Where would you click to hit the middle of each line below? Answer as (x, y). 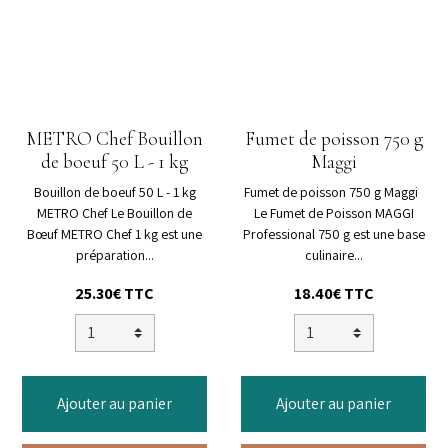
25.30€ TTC (114, 294)
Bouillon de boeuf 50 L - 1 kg (114, 192)
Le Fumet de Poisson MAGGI (333, 213)
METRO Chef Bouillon (114, 139)
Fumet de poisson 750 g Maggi (333, 192)
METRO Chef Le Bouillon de (114, 213)
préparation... (114, 255)
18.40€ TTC (333, 294)
